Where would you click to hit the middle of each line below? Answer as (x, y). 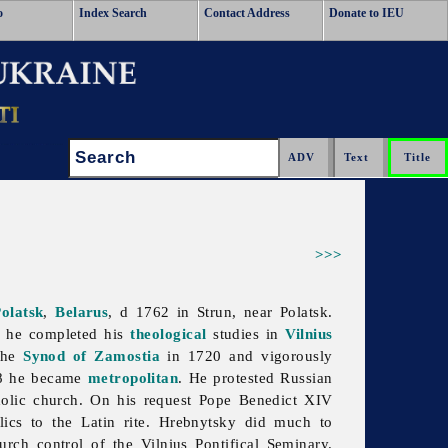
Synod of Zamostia (91, 356)
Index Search (113, 13)
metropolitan (133, 378)
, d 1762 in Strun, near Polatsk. (220, 312)
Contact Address (247, 13)
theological (168, 334)
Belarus (82, 312)
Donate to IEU (366, 13)
